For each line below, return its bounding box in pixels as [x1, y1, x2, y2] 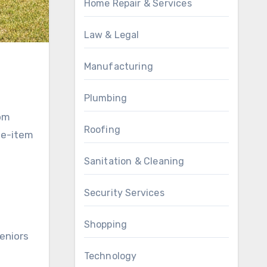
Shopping [83, 219, 128, 230]
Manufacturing [83, 61, 154, 72]
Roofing [83, 124, 120, 135]
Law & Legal [83, 29, 139, 41]
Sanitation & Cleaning [83, 156, 185, 167]
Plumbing [83, 92, 128, 104]
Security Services [83, 187, 164, 198]
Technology [83, 250, 137, 262]
